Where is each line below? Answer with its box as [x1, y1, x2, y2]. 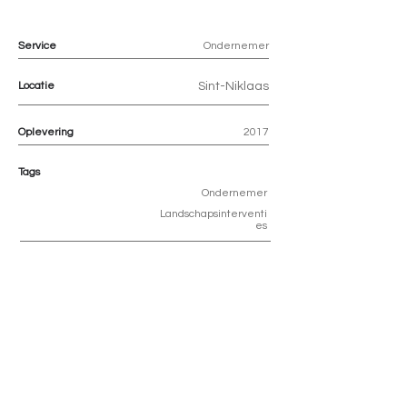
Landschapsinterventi [160, 208, 267, 220]
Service [18, 40, 56, 52]
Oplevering [18, 126, 74, 138]
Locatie [18, 80, 55, 92]
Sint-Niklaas [198, 80, 269, 93]
